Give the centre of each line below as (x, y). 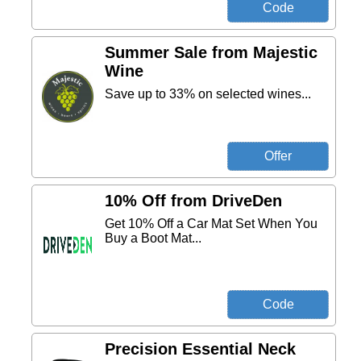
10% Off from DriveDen (193, 201)
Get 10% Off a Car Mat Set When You (211, 224)
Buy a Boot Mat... (153, 238)
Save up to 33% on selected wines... (208, 94)
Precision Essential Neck (200, 349)
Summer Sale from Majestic (211, 52)
